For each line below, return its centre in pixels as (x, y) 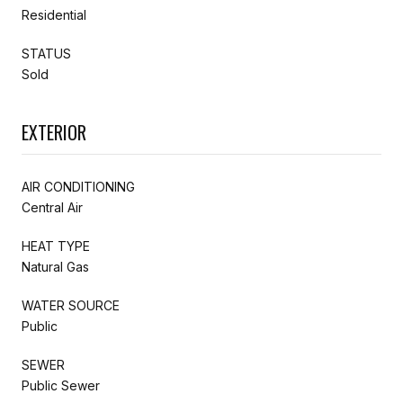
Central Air (52, 207)
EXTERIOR (54, 132)
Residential (54, 14)
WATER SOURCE (71, 305)
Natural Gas (55, 266)
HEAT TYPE (56, 246)
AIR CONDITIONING (78, 186)
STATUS (46, 53)
